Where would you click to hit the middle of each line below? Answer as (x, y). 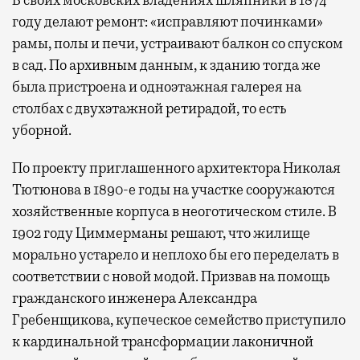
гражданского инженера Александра (135, 298)
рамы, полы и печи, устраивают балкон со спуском (178, 43)
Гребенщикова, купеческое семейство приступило (179, 319)
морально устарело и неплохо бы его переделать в (176, 254)
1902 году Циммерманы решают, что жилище (161, 233)
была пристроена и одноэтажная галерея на (157, 86)
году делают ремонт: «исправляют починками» (168, 21)
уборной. (42, 130)
